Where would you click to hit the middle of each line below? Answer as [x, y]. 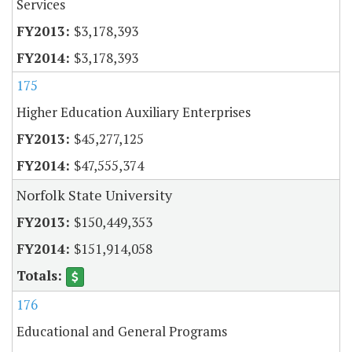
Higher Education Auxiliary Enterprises [134, 112]
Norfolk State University [94, 194]
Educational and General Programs [122, 331]
